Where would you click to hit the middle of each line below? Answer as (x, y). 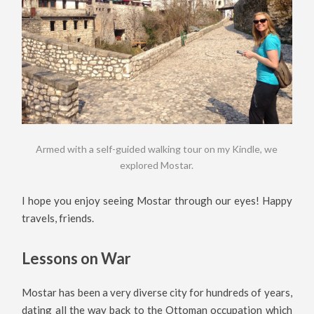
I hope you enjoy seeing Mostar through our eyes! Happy (157, 201)
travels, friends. (58, 218)
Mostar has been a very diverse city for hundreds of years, (157, 293)
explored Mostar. (157, 165)
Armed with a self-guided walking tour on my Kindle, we (157, 149)
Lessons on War (77, 258)
